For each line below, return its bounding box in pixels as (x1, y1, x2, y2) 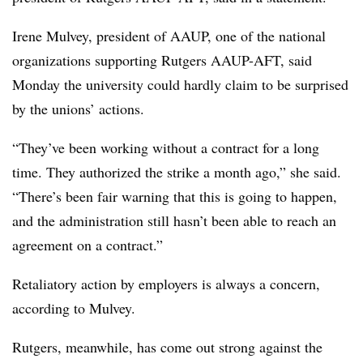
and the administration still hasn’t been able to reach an (12, 211, 336, 230)
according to (12, 298, 89, 318)
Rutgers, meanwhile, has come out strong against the (12, 337, 322, 357)
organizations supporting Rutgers (12, 50, 211, 70)
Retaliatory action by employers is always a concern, (12, 274, 320, 293)
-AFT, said (249, 50, 312, 70)
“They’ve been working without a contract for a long (12, 138, 319, 157)
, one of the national (207, 26, 326, 45)
